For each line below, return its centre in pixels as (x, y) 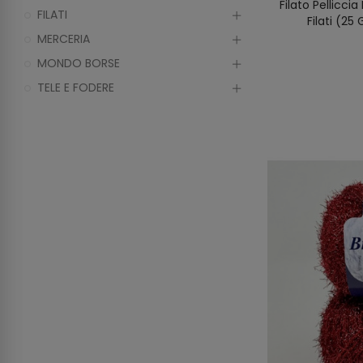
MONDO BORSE (79, 63)
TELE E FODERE (76, 88)
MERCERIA (64, 39)
